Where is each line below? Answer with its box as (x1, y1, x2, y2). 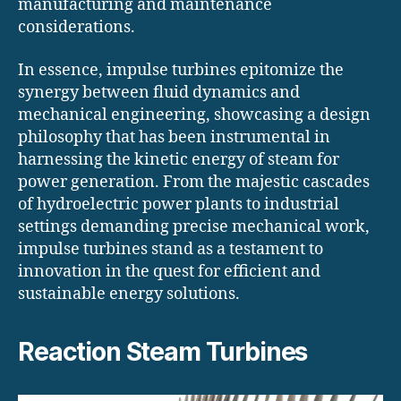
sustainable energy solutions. (18, 283, 240, 304)
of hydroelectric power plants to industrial (18, 193, 339, 215)
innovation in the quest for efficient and (18, 260, 320, 282)
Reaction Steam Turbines (18, 336, 308, 367)
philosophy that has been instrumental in (18, 126, 330, 148)
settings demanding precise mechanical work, (18, 216, 370, 237)
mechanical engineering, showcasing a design (18, 104, 371, 125)
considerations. (18, 17, 135, 38)
